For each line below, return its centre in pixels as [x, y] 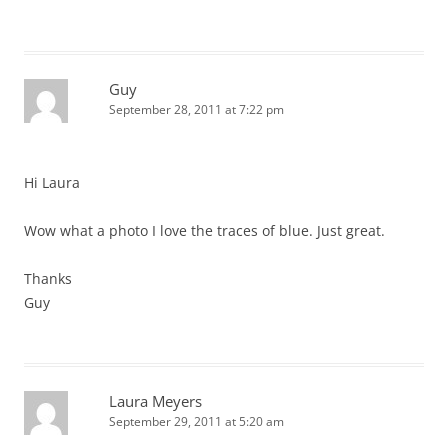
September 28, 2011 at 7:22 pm [196, 109]
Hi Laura [52, 182]
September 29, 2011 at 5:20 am [196, 421]
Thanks [48, 278]
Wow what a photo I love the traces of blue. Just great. [204, 230]
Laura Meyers [155, 401]
